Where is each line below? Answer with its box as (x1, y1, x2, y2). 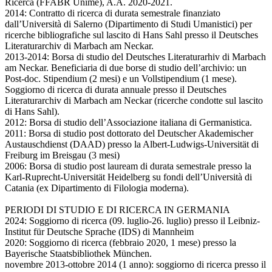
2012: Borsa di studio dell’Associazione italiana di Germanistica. (5, 117, 252, 128)
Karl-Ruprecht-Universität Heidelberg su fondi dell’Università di (5, 172, 252, 183)
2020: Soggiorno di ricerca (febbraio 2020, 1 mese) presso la (5, 237, 236, 248)
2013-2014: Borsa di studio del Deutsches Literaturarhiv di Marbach (5, 52, 266, 63)
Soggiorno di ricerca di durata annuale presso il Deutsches (5, 84, 226, 95)
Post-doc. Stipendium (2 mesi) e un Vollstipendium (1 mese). (5, 73, 237, 84)
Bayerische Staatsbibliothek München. (5, 248, 152, 259)
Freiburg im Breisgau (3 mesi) (5, 150, 120, 161)
